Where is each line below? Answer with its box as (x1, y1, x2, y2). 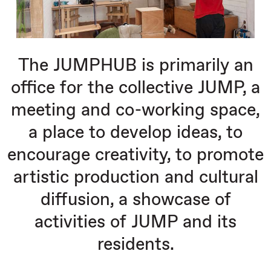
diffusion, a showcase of (40, 189, 231, 211)
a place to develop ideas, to (28, 122, 243, 143)
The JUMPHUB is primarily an (18, 54, 253, 76)
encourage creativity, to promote (7, 144, 264, 166)
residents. (97, 233, 174, 255)
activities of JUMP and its (34, 211, 237, 233)
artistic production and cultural (13, 166, 258, 188)
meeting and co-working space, (11, 99, 260, 121)
